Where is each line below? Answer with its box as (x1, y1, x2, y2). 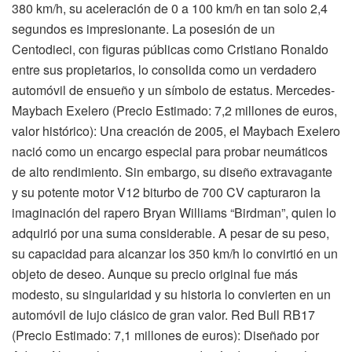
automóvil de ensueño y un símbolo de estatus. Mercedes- (12, 81, 335, 100)
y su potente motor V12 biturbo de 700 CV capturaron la (12, 183, 321, 202)
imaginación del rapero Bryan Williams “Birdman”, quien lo (12, 203, 336, 222)
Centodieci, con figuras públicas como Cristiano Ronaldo (12, 40, 328, 59)
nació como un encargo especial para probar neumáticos (12, 142, 328, 161)
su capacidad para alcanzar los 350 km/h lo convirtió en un (12, 244, 338, 263)
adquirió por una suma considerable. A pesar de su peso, (12, 224, 329, 243)
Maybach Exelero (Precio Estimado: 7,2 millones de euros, (12, 101, 337, 120)
